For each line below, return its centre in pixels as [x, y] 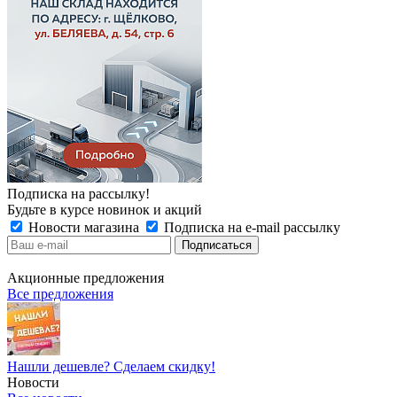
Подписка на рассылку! [78, 194]
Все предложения [60, 294]
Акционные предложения [86, 278]
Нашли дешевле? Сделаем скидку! [111, 366]
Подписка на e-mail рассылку [250, 227]
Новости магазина [84, 227]
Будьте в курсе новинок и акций [105, 210]
